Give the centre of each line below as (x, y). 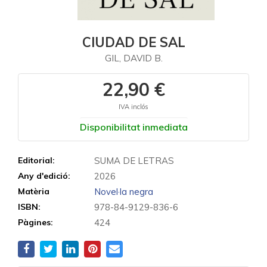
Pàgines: (35, 222)
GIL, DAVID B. (133, 58)
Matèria (34, 191)
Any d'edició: (44, 176)
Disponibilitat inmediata (133, 127)
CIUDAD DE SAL (133, 42)
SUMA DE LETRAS (134, 161)
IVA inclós (133, 107)
